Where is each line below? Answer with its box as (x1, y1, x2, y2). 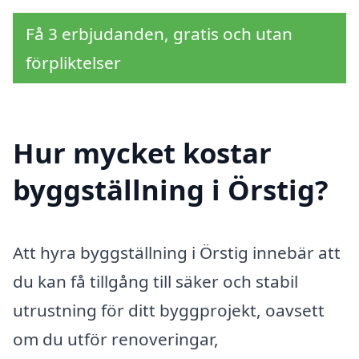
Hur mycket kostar (13, 134, 272, 172)
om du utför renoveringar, (13, 328, 219, 351)
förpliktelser (26, 50, 121, 74)
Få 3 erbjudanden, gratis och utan (26, 22, 292, 45)
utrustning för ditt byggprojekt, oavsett (13, 299, 325, 322)
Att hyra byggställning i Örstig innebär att (13, 241, 341, 264)
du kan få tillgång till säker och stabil (13, 270, 298, 293)
